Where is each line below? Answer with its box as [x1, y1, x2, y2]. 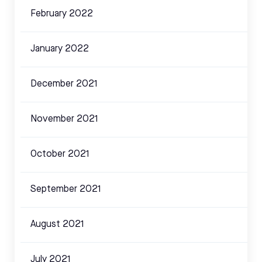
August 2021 [30, 220, 84, 230]
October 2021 [30, 150, 89, 160]
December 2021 [30, 80, 98, 89]
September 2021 [30, 185, 101, 195]
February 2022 [30, 9, 93, 19]
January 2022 [30, 44, 89, 54]
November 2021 [30, 115, 98, 125]
